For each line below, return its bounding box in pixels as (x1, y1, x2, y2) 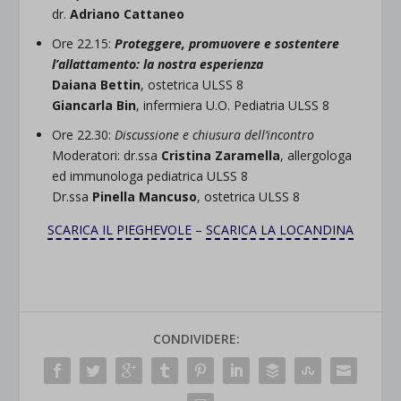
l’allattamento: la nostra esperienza (52, 55, 264, 73)
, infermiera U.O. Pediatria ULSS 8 (136, 97, 330, 115)
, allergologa (280, 146, 353, 164)
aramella (223, 146, 281, 164)
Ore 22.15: (52, 35, 115, 53)
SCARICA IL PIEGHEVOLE (47, 220, 192, 238)
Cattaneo (124, 5, 185, 23)
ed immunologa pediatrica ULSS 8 (52, 166, 249, 184)
